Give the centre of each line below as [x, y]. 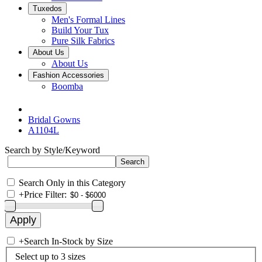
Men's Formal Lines [88, 20]
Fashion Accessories [68, 75]
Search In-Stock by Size [68, 241]
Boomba [67, 86]
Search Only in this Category [72, 183]
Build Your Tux [80, 30]
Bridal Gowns [54, 120]
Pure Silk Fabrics [83, 41]
